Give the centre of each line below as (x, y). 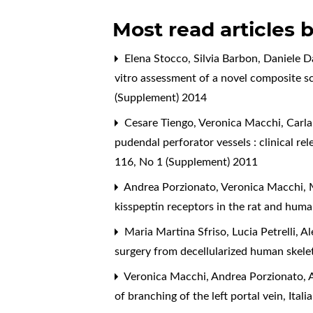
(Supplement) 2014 (161, 98)
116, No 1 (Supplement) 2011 (187, 162)
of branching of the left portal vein (201, 297)
